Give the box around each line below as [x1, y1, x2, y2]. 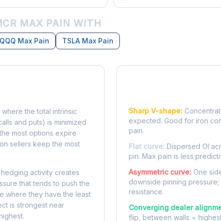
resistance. [129, 187, 164, 196]
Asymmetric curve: [129, 168, 191, 176]
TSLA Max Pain [62, 37, 113, 45]
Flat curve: [129, 142, 165, 150]
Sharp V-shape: [129, 107, 183, 115]
